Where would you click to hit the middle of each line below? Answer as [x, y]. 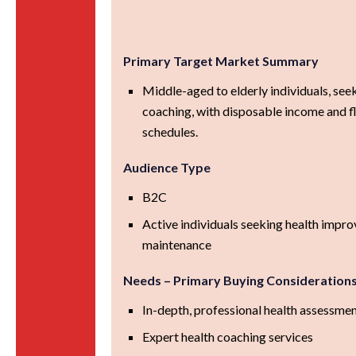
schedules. [170, 131]
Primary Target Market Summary [221, 60]
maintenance [177, 244]
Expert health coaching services [228, 336]
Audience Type [167, 167]
